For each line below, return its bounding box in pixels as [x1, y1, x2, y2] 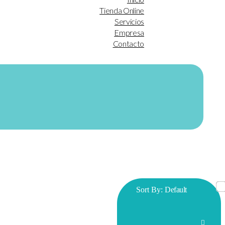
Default [165, 185, 187, 194]
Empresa [114, 27, 144, 37]
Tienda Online [99, 5, 144, 15]
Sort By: [136, 185, 165, 194]
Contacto [113, 38, 144, 48]
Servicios [114, 16, 144, 26]
